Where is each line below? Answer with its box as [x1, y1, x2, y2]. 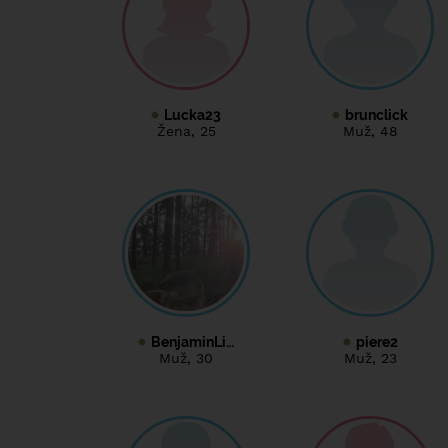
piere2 [355, 333, 398, 350]
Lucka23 [164, 106, 221, 123]
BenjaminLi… [151, 333, 234, 350]
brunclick [345, 106, 408, 123]
